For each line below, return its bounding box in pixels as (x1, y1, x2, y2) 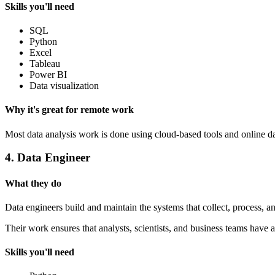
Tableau (29, 58, 60, 69)
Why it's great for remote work (5, 104, 134, 115)
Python (29, 36, 57, 47)
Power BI (29, 69, 67, 80)
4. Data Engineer (5, 151, 90, 165)
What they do (5, 177, 61, 188)
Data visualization (29, 80, 99, 91)
